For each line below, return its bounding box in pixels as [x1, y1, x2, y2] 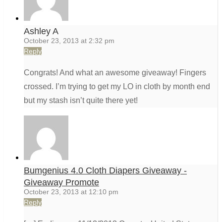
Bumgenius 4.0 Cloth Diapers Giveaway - [24, 166, 187, 176]
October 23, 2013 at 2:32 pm [24, 37, 114, 45]
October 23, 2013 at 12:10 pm [24, 188, 118, 196]
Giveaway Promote [24, 177, 99, 188]
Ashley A [24, 26, 58, 37]
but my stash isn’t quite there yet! [24, 96, 138, 105]
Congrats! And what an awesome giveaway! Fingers [24, 68, 206, 77]
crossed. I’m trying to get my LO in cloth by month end [24, 82, 210, 91]
